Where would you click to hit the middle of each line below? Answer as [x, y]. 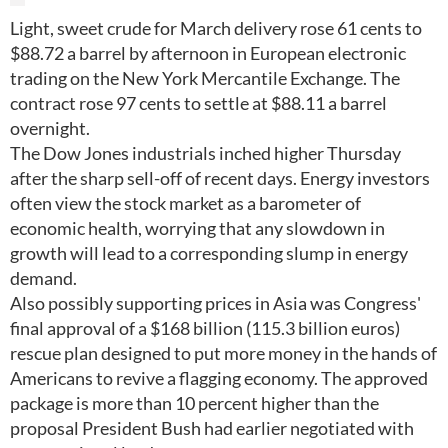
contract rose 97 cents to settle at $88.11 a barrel [198, 103]
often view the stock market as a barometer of [185, 203]
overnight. [50, 128]
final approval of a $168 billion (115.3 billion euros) [205, 328]
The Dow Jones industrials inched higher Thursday [205, 153]
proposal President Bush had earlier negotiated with [212, 428]
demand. [43, 278]
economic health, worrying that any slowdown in [197, 228]
